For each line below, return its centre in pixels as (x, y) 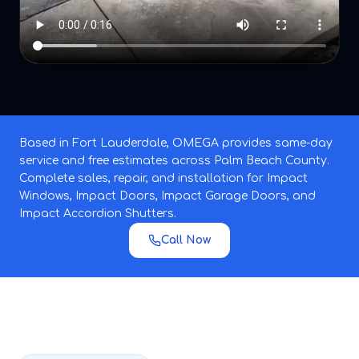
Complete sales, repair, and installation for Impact (163, 178)
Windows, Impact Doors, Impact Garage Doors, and (167, 196)
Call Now (186, 240)
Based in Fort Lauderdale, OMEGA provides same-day (176, 143)
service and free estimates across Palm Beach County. (174, 160)
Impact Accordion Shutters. (98, 213)
